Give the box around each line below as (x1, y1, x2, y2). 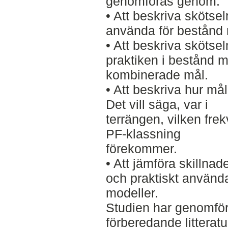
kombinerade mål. (105, 67, 208, 82)
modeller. (105, 185, 158, 200)
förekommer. (105, 141, 177, 156)
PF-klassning (105, 126, 181, 141)
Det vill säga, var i (105, 97, 208, 111)
